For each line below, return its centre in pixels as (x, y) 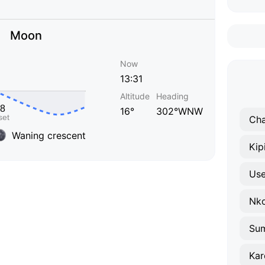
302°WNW (180, 111)
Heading (172, 96)
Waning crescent (49, 135)
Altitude (135, 96)
